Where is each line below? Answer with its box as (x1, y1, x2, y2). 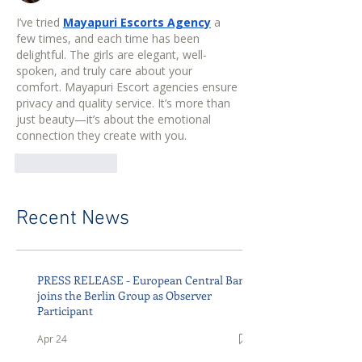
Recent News (16, 207, 129, 231)
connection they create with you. (16, 128, 187, 143)
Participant (37, 303, 93, 318)
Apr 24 (37, 332, 67, 345)
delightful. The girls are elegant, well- (16, 47, 207, 62)
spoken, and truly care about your (16, 63, 196, 78)
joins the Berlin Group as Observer (37, 288, 212, 303)
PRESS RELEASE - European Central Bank (37, 272, 251, 288)
